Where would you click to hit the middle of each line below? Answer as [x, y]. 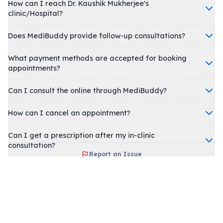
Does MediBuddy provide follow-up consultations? [97, 36]
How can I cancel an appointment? [69, 113]
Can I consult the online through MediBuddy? [118, 90]
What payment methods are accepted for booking [97, 58]
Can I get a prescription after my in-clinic [81, 135]
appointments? [34, 68]
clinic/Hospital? [35, 13]
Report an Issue [115, 154]
